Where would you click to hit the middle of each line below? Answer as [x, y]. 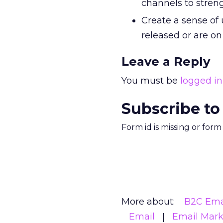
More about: [148, 202]
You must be [151, 81]
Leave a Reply [166, 61]
